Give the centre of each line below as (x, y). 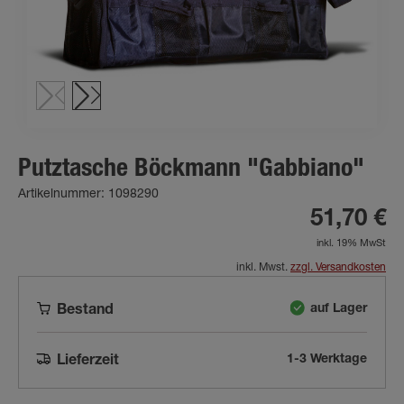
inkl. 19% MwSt (351, 244)
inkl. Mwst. (263, 268)
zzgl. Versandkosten (338, 268)
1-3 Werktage (327, 359)
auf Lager (339, 309)
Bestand (86, 312)
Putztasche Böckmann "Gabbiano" (191, 171)
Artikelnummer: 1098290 (88, 195)
